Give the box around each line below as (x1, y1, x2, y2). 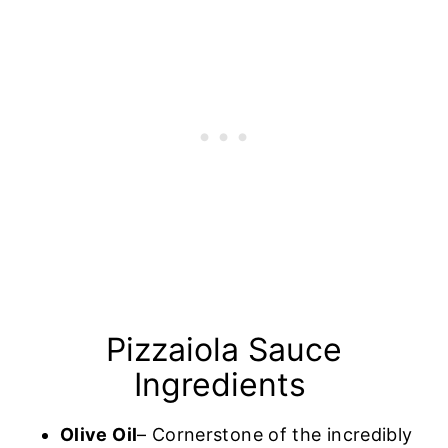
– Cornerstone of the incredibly (137, 423, 413, 445)
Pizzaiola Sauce (106, 329, 342, 369)
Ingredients (133, 364, 315, 404)
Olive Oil (60, 423, 138, 445)
